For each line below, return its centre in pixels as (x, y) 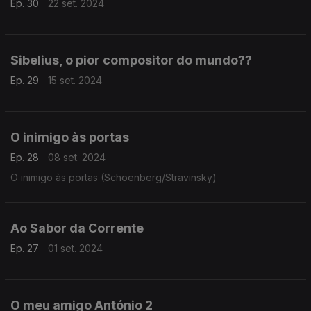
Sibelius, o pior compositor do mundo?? (131, 60)
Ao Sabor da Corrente (77, 228)
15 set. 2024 (75, 80)
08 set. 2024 (77, 157)
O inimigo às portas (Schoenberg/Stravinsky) (114, 177)
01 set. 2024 (75, 248)
